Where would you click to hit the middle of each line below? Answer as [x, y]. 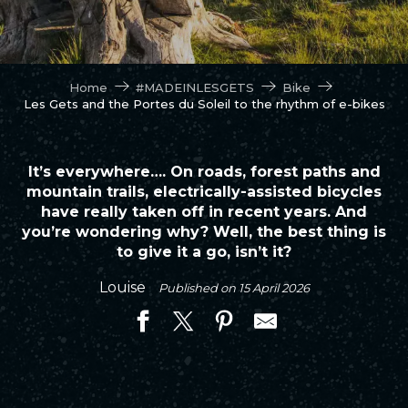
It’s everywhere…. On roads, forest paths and [204, 172]
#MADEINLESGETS [195, 87]
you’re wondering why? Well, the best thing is [204, 232]
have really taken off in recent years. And [204, 212]
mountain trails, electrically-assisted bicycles [204, 192]
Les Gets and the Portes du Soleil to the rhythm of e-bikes [204, 104]
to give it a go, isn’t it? [204, 252]
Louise [124, 287]
